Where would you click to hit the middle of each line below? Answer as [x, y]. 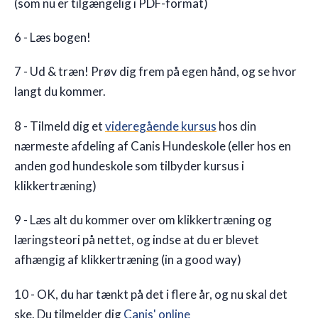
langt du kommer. [60, 92]
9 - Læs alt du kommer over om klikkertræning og [143, 220]
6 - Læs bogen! [53, 37]
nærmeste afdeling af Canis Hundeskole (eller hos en [153, 146]
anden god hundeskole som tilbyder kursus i [129, 165]
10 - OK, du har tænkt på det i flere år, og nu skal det [151, 294]
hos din [236, 126]
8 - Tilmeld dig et [60, 126]
